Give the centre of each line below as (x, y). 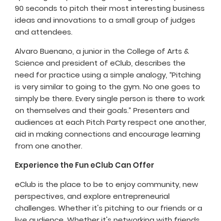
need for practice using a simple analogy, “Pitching (108, 75)
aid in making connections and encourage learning (108, 134)
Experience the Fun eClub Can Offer (85, 165)
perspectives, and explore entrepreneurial (92, 196)
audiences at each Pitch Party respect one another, (110, 122)
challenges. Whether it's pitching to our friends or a (109, 208)
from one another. (50, 146)
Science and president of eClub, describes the (100, 63)
